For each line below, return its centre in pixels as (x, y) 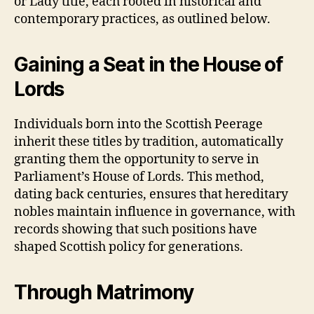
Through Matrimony (104, 292)
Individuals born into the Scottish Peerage (138, 124)
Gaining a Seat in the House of (149, 64)
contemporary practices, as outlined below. (142, 19)
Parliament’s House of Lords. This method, (139, 177)
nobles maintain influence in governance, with (155, 212)
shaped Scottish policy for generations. (129, 247)
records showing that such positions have (136, 229)
